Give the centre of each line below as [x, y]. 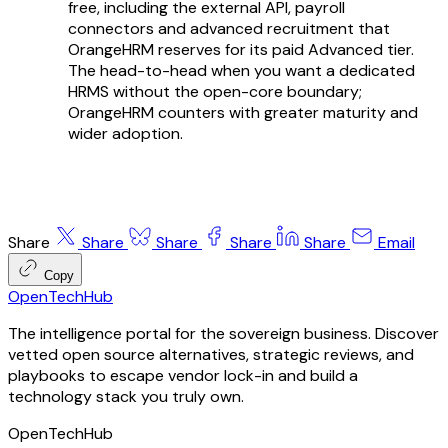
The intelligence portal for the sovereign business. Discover [223, 333]
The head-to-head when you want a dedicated [241, 70]
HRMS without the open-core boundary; [215, 91]
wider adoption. [125, 133]
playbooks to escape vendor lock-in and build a [183, 375]
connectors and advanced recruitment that [229, 28]
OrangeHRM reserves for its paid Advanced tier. [241, 49]
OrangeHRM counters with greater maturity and [243, 112]
